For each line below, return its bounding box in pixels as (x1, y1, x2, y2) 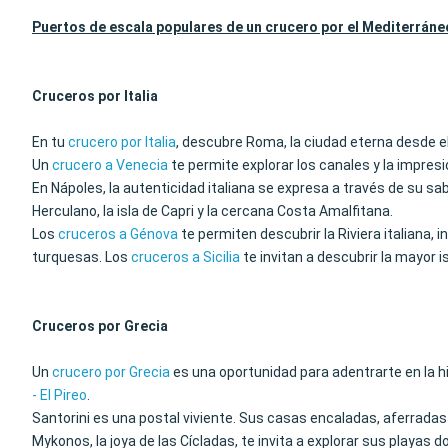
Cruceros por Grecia (32, 318, 168, 334)
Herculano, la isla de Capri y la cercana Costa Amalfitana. (32, 203, 393, 219)
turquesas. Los (32, 249, 131, 265)
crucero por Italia (68, 134, 176, 150)
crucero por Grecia (52, 364, 170, 380)
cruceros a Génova (58, 226, 178, 242)
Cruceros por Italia (32, 88, 158, 104)
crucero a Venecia (52, 157, 168, 173)
